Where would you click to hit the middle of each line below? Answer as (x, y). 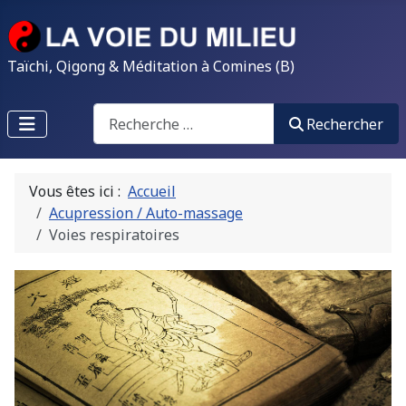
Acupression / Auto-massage (146, 213)
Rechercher (345, 124)
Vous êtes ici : (78, 192)
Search (115, 113)
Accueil (152, 192)
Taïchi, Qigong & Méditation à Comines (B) (151, 66)
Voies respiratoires (114, 235)
